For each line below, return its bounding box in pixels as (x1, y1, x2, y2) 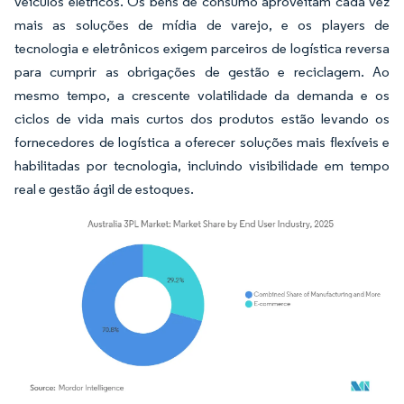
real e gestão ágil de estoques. (14, 179, 194, 197)
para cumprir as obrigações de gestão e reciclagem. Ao (14, 62, 390, 80)
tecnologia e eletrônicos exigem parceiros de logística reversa (14, 39, 390, 57)
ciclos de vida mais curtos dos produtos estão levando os (14, 109, 390, 127)
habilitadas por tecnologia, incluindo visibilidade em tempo (14, 156, 390, 174)
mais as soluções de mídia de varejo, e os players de (14, 15, 390, 33)
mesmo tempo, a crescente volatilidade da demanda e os (14, 86, 390, 104)
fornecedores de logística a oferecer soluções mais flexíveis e (14, 133, 390, 151)
